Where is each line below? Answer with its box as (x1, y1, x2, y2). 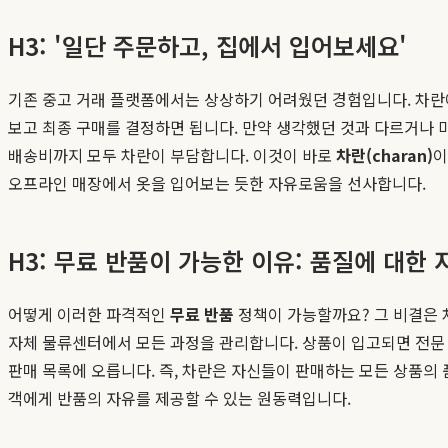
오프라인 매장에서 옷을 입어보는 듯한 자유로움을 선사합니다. (8, 170, 426, 195)
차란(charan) (336, 142, 433, 167)
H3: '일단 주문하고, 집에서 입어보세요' (8, 27, 407, 63)
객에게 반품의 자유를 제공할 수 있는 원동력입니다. (8, 385, 351, 410)
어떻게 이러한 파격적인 (8, 301, 170, 326)
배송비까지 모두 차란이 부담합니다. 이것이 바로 (8, 142, 336, 167)
